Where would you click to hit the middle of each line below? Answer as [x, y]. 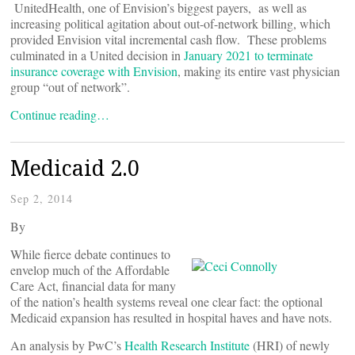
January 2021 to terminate [248, 55]
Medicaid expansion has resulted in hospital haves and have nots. [171, 317]
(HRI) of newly [290, 345]
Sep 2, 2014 [42, 198]
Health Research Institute [187, 345]
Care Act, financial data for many [93, 286]
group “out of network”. [72, 87]
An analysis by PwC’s [67, 345]
